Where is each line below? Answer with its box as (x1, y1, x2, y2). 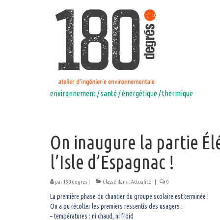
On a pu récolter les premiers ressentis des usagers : (50, 202, 183, 210)
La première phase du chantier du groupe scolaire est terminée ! (50, 192, 209, 200)
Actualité (131, 179, 151, 185)
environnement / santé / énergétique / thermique (50, 89, 193, 98)
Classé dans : (102, 179, 131, 185)
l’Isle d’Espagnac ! (50, 152, 174, 172)
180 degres (63, 179, 87, 185)
